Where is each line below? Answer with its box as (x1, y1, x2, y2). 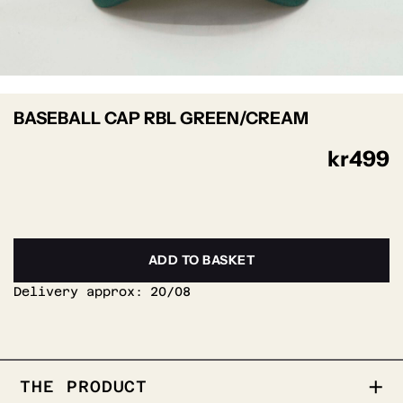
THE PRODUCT (20, 377, 148, 396)
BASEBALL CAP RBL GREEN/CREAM (13, 107, 309, 129)
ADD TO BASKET (148, 252, 255, 268)
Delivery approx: (13, 284, 143, 299)
